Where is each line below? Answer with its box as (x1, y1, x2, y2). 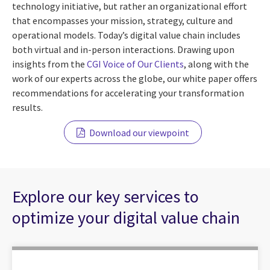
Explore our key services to (12, 186, 199, 208)
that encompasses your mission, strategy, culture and (12, 14, 233, 27)
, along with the (184, 58, 249, 71)
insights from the (12, 58, 87, 71)
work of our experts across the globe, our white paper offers (12, 72, 257, 85)
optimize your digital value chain (12, 207, 240, 229)
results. (12, 101, 43, 114)
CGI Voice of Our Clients (87, 58, 184, 71)
